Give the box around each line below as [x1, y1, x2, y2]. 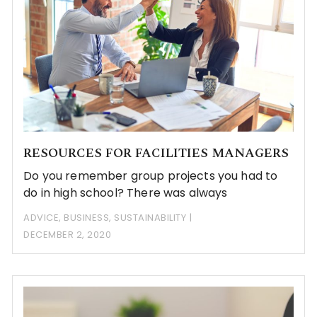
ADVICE [23, 211, 59, 225]
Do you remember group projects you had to [23, 168, 278, 185]
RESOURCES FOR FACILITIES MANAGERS [23, 144, 289, 163]
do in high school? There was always [23, 185, 228, 202]
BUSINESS [64, 211, 110, 225]
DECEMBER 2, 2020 [23, 228, 112, 242]
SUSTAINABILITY [114, 211, 187, 225]
